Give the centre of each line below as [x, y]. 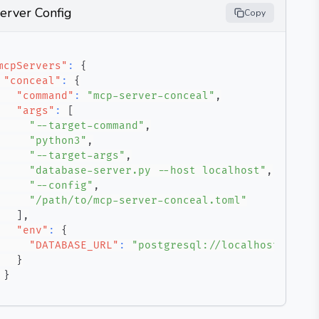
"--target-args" [77, 156]
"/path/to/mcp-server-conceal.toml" [138, 200]
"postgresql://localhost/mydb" [225, 245]
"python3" [58, 141]
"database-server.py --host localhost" [148, 171]
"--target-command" [87, 126]
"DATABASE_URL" [74, 245]
